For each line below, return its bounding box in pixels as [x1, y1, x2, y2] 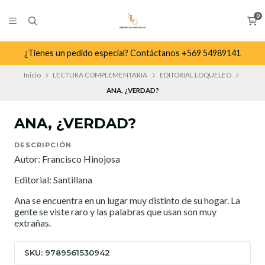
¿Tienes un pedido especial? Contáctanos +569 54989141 [24, 48, 241, 59]
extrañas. [14, 217, 51, 229]
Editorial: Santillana [14, 174, 92, 186]
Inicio [23, 71, 41, 79]
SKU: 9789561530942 [24, 247, 110, 257]
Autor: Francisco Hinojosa [14, 153, 120, 165]
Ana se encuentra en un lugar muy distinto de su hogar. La [14, 195, 240, 206]
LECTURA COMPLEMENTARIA [53, 71, 148, 79]
